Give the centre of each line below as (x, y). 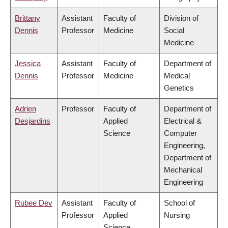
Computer (180, 133)
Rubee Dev (34, 203)
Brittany (27, 18)
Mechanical (183, 170)
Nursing (177, 215)
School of (179, 203)
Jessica (28, 64)
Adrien (25, 109)
